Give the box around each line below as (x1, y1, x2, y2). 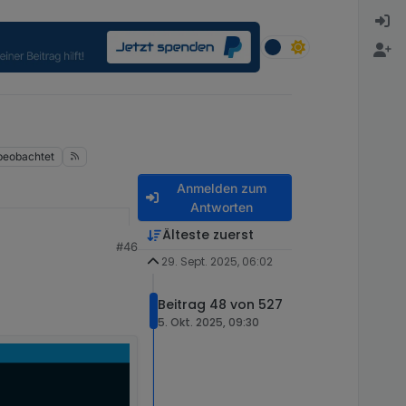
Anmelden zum (176, 180, 266, 197)
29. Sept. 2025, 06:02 (160, 254, 273, 270)
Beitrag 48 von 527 (158, 295, 283, 314)
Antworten (189, 199, 253, 216)
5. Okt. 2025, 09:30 (158, 314, 259, 331)
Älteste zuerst (161, 226, 254, 245)
